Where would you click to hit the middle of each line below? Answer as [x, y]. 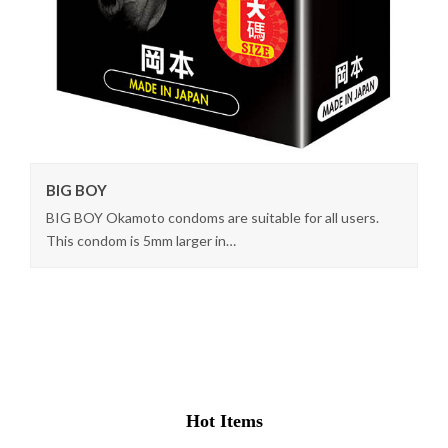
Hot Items [224, 420]
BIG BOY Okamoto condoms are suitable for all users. [212, 217]
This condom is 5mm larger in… [141, 240]
